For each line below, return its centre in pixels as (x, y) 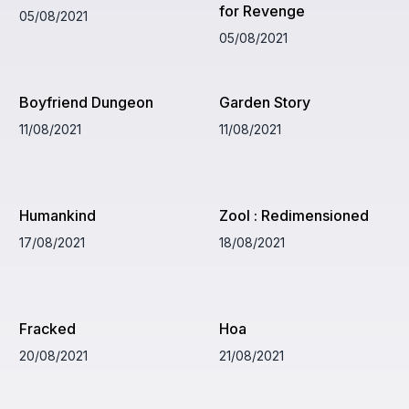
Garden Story (264, 102)
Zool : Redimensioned (294, 215)
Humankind (58, 215)
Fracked (48, 328)
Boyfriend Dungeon (87, 102)
